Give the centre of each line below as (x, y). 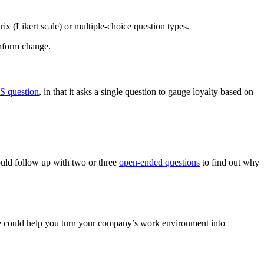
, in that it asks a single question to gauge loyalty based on (146, 92)
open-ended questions (159, 163)
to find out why (230, 163)
